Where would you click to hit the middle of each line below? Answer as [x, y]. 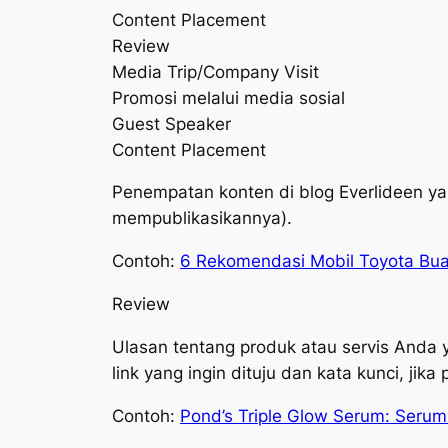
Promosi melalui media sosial [228, 97]
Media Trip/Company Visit [215, 71]
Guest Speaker [171, 123]
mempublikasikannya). [202, 218]
